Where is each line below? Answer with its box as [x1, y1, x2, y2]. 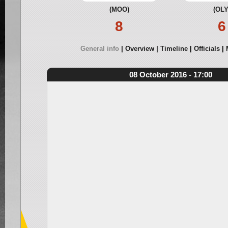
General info [80, 45, 119, 52]
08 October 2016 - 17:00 [129, 70, 212, 79]
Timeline [160, 45, 188, 52]
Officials [193, 45, 220, 52]
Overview [125, 45, 154, 52]
